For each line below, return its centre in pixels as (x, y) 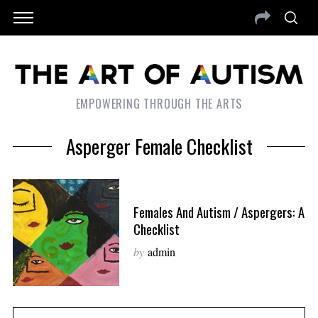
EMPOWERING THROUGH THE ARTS (159, 104)
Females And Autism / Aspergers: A (219, 212)
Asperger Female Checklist (159, 147)
